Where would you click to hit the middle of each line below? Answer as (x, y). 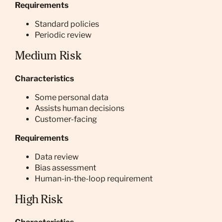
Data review (57, 157)
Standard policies (67, 24)
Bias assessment (65, 168)
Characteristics (44, 79)
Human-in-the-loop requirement (94, 179)
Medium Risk (48, 57)
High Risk (39, 201)
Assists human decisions (80, 108)
